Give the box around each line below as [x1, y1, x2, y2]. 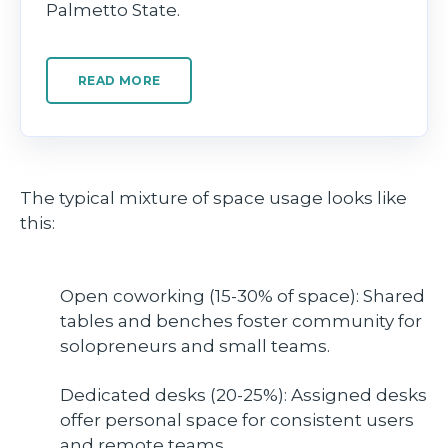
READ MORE [78, 72, 161, 88]
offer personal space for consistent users [60, 410, 414, 431]
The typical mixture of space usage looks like [20, 187, 407, 208]
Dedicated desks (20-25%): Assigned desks [60, 385, 427, 406]
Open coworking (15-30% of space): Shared [60, 286, 425, 307]
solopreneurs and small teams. [60, 336, 330, 357]
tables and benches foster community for [60, 311, 422, 332]
